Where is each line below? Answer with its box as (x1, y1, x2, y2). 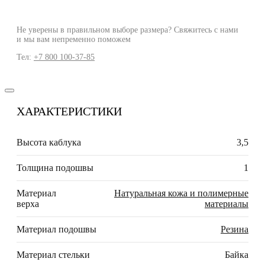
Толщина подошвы (17, 163, 93, 173)
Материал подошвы (17, 224, 96, 235)
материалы (205, 199, 248, 209)
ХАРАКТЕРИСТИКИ (17, 105, 122, 118)
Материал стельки (17, 250, 90, 260)
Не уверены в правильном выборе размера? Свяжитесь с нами (17, 25, 238, 35)
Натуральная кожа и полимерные (114, 188, 248, 199)
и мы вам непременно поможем (17, 35, 131, 44)
